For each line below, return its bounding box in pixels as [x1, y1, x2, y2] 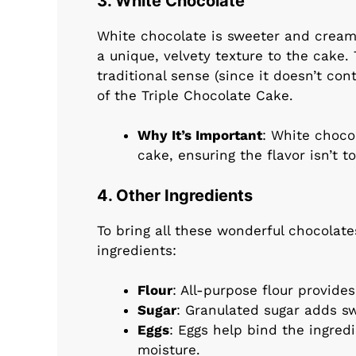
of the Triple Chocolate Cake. [97, 87, 293, 103]
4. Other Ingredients [97, 185, 253, 205]
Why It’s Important [137, 127, 262, 144]
